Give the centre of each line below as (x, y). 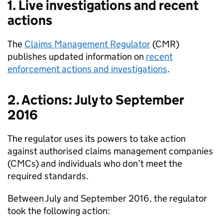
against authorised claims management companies (110, 151)
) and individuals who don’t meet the (109, 164)
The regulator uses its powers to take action (97, 139)
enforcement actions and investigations (87, 69)
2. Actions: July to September (96, 100)
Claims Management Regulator (87, 44)
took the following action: (59, 211)
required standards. (48, 176)
